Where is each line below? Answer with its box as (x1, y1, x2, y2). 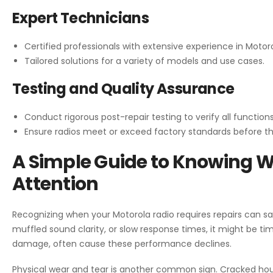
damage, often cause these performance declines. (12, 237, 232, 250)
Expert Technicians (12, 7, 149, 28)
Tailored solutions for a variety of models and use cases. (24, 54, 264, 67)
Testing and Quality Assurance (12, 78, 235, 99)
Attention (12, 171, 99, 197)
